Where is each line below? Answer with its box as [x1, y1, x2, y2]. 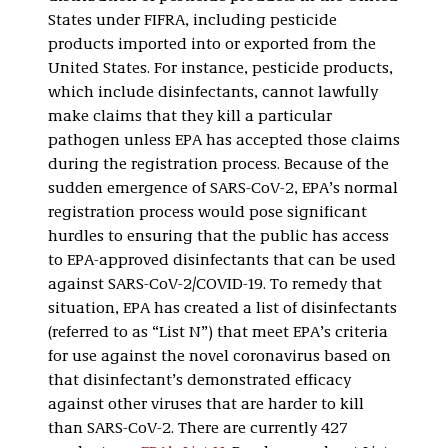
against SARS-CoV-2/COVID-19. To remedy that [48, 277, 382, 293]
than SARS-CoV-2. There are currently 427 [48, 421, 348, 437]
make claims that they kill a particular [48, 109, 332, 125]
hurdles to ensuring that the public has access [48, 229, 389, 245]
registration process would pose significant [48, 205, 367, 221]
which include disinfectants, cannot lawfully [48, 85, 378, 101]
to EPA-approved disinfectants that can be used [48, 253, 396, 269]
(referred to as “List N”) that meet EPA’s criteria [48, 325, 388, 341]
